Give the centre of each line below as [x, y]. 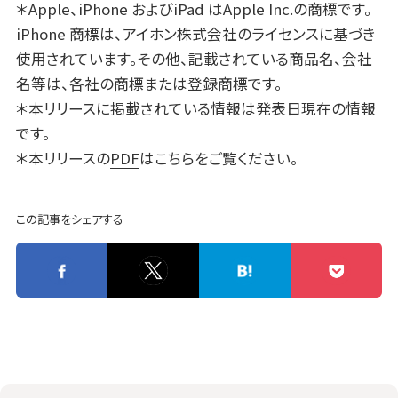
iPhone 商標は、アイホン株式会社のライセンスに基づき [195, 33]
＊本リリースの [63, 158]
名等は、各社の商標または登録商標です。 [149, 83]
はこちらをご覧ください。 [219, 158]
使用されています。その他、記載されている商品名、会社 [194, 58]
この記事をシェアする [69, 219]
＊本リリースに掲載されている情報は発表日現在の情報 [195, 108]
